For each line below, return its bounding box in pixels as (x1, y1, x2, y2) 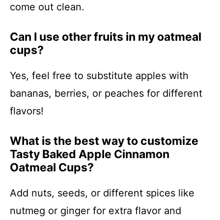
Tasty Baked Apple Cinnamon (10, 147, 169, 161)
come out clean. (10, 1, 84, 13)
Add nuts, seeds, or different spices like (10, 187, 194, 199)
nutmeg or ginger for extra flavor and (10, 205, 181, 217)
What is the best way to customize (10, 134, 198, 148)
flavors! (10, 105, 44, 117)
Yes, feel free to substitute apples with (10, 70, 189, 82)
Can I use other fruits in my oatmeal (10, 30, 201, 44)
